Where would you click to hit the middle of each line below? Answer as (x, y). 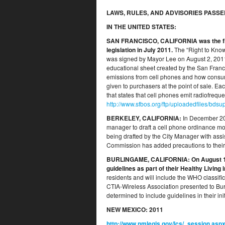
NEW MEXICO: (127, 209)
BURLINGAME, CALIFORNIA (147, 159)
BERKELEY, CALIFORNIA (143, 118)
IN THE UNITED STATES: (141, 27)
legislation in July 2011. (140, 50)
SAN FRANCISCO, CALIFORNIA (152, 41)
